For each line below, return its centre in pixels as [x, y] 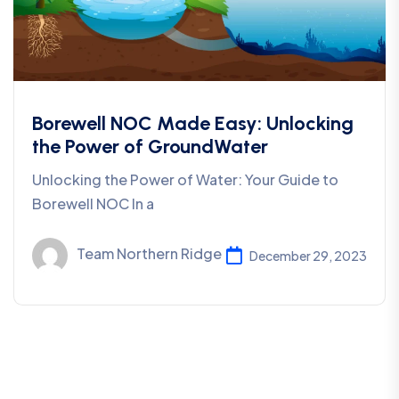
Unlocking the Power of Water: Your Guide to [185, 180]
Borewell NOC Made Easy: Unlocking [193, 124]
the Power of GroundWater [150, 147]
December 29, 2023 [308, 255]
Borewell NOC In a [93, 204]
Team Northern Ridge [149, 254]
